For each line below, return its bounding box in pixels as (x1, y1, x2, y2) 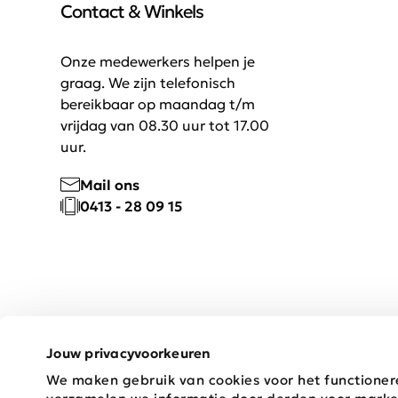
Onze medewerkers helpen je (60, 52, 255, 70)
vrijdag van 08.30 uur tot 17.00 (60, 116, 269, 134)
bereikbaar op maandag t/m (60, 95, 255, 113)
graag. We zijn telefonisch (60, 74, 235, 92)
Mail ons (80, 176, 139, 194)
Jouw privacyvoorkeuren (46, 344, 211, 362)
